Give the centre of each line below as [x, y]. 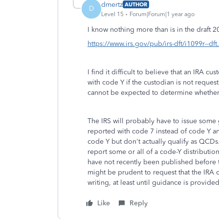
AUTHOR [136, 4]
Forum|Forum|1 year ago [162, 14]
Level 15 [112, 14]
